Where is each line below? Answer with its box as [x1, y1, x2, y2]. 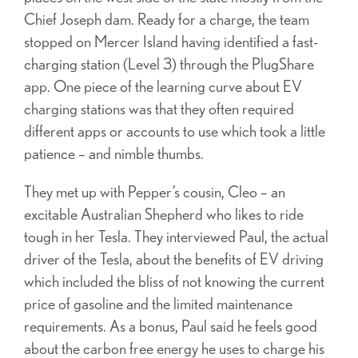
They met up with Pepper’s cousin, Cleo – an [24, 182, 285, 201]
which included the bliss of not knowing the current [24, 272, 324, 291]
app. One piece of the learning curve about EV [24, 77, 302, 96]
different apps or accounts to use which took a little [24, 121, 325, 141]
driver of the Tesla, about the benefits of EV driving [24, 249, 324, 268]
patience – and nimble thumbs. [24, 144, 204, 163]
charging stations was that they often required [24, 99, 294, 118]
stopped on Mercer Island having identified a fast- [24, 32, 318, 51]
